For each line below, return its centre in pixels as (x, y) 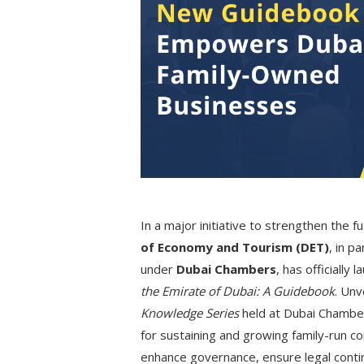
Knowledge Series (189, 313)
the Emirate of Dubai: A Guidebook (237, 291)
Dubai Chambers (226, 269)
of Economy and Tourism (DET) (234, 247)
